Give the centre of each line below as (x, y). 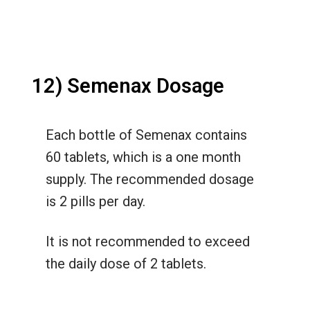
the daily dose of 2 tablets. (126, 263)
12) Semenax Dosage (128, 85)
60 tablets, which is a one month (143, 157)
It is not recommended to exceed (147, 241)
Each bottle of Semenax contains (146, 135)
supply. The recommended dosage (149, 179)
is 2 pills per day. (95, 201)
